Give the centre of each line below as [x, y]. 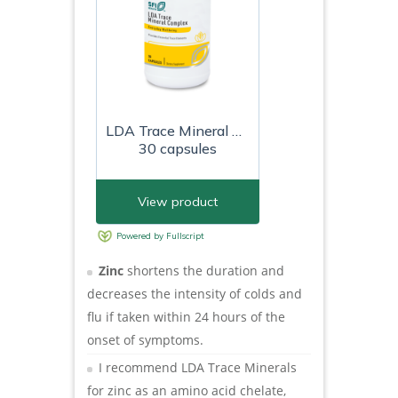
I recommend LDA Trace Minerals [198, 367]
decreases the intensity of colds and [195, 293]
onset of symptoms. [145, 339]
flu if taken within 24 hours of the [186, 316]
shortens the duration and [204, 270]
